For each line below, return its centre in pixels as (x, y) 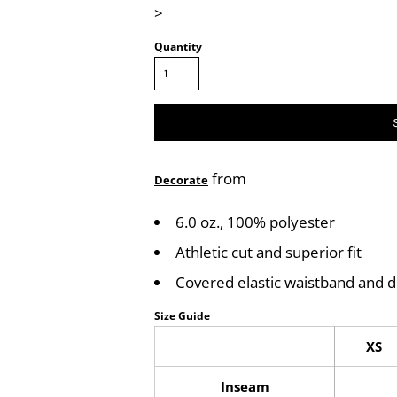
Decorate (181, 180)
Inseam (245, 386)
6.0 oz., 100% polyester (255, 222)
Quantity (178, 47)
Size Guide (182, 316)
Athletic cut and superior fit (269, 252)
